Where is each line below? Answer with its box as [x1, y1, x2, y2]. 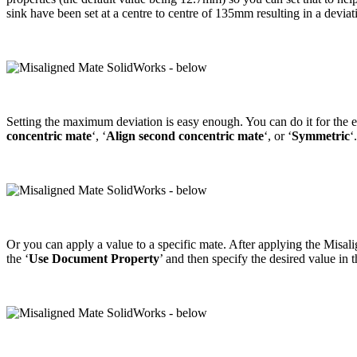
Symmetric [292, 128, 350, 143]
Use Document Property [29, 251, 159, 265]
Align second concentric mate [106, 128, 264, 143]
